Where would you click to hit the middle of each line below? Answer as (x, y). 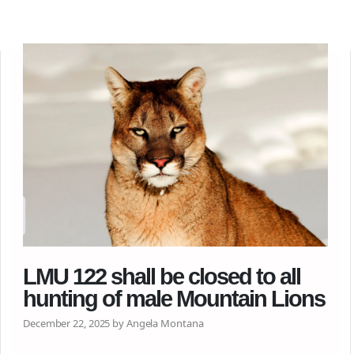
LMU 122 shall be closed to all (162, 277)
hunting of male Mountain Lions (174, 299)
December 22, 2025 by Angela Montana (113, 323)
